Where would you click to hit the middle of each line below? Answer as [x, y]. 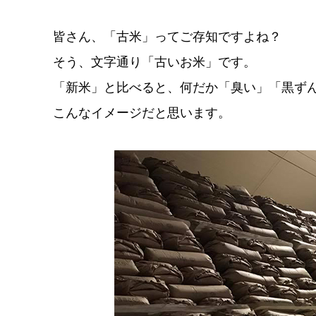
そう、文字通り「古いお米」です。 [154, 61]
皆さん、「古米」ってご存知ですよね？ [167, 36]
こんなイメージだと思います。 [141, 112]
